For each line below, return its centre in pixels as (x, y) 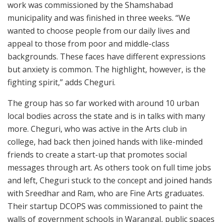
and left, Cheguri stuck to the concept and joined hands (110, 181)
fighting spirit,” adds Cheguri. (61, 83)
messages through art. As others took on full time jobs (109, 168)
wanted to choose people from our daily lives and (99, 31)
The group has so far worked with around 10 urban (103, 103)
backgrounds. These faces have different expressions (107, 57)
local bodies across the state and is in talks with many (106, 116)
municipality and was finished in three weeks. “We (99, 18)
